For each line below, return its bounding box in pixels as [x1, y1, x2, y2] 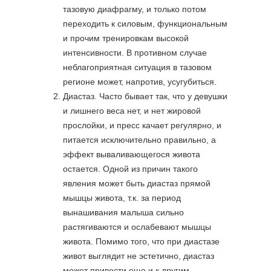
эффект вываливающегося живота [63, 149, 200, 159]
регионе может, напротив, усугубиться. [63, 77, 217, 87]
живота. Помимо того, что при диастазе [63, 237, 220, 246]
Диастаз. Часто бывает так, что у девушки [63, 91, 227, 101]
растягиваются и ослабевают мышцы [63, 222, 211, 232]
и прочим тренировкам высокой [63, 33, 189, 43]
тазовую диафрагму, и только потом [63, 4, 206, 14]
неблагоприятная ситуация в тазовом [63, 62, 212, 72]
